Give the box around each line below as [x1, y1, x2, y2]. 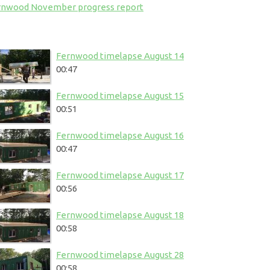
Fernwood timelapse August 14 [56, 51, 184, 61]
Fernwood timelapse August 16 [56, 130, 184, 140]
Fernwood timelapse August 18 [56, 210, 184, 220]
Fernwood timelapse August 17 [56, 170, 184, 180]
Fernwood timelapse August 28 [56, 250, 184, 260]
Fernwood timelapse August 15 [56, 90, 184, 101]
